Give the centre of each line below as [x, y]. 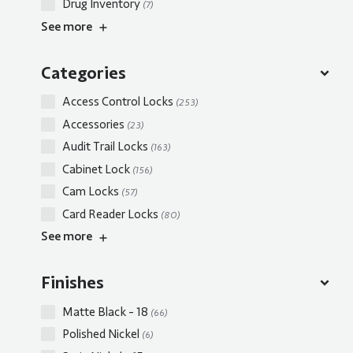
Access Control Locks [119, 102]
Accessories [95, 124]
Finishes [72, 283]
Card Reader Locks [111, 214]
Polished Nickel [102, 334]
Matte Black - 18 [106, 312]
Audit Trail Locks [106, 147]
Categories [84, 72]
